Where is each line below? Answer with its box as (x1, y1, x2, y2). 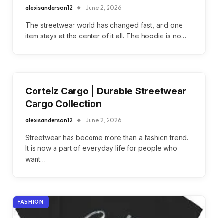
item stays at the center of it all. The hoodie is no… (25, 32, 186, 40)
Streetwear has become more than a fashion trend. (25, 133, 188, 142)
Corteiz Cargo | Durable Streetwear (25, 86, 186, 97)
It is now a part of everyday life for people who (25, 144, 177, 152)
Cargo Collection (25, 98, 102, 109)
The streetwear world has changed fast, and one (25, 21, 183, 29)
